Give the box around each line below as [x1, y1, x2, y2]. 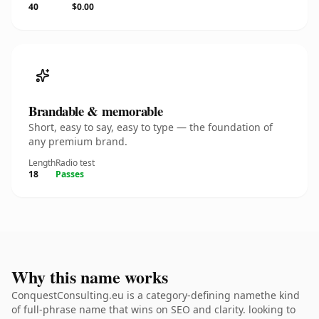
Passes [56, 168, 84, 180]
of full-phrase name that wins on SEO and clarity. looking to [11, 303, 296, 316]
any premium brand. [28, 135, 127, 148]
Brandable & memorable [28, 101, 163, 120]
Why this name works [11, 264, 168, 289]
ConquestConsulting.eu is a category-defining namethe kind [11, 288, 300, 302]
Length [28, 157, 56, 169]
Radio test [56, 157, 95, 169]
